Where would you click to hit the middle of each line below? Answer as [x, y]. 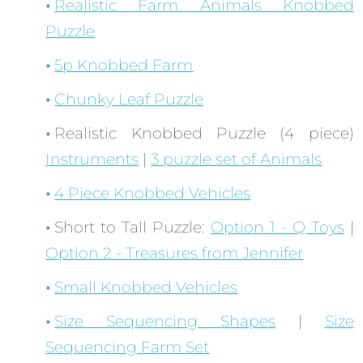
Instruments [92, 160]
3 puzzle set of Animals [237, 160]
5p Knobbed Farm [124, 66]
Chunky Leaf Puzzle [129, 100]
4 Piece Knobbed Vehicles [153, 194]
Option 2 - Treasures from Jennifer [175, 254]
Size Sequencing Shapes [165, 322]
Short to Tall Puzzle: [133, 228]
